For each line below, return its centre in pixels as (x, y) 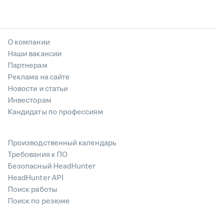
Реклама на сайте (39, 77)
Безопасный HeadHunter (52, 166)
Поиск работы (32, 190)
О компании (29, 42)
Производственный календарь (62, 143)
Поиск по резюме (39, 201)
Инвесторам (30, 101)
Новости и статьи (38, 89)
